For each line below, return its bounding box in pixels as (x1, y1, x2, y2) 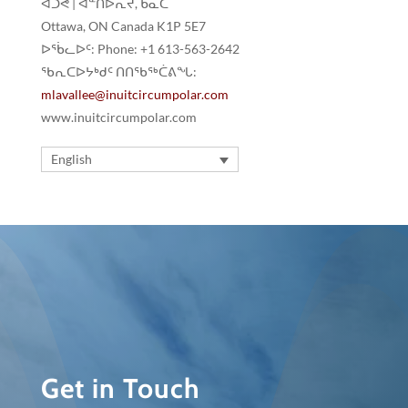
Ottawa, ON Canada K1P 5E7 (40, 18, 206, 35)
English (50, 151, 92, 168)
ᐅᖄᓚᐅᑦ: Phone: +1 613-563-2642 (40, 41, 240, 57)
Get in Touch (40, 371, 200, 405)
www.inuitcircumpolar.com (40, 109, 197, 126)
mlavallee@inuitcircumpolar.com (40, 87, 229, 103)
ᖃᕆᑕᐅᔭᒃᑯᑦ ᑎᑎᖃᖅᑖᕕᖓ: (40, 64, 197, 80)
